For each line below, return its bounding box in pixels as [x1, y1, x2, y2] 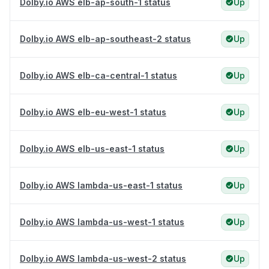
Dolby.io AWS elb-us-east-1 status [20, 144, 165, 154]
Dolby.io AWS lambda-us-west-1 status [20, 217, 184, 228]
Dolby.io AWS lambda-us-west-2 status [20, 253, 186, 264]
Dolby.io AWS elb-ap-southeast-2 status [20, 34, 191, 44]
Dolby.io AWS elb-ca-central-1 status [20, 70, 177, 81]
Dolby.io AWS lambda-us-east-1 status [20, 180, 183, 191]
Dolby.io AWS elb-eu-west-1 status [20, 107, 166, 118]
